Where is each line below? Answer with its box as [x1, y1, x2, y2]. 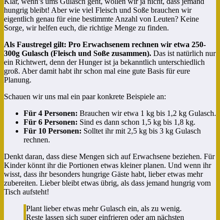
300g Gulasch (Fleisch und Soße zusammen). [4, 49, 151, 57]
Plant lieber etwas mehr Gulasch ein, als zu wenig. [26, 204, 182, 213]
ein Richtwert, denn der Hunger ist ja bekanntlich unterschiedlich [4, 57, 205, 66]
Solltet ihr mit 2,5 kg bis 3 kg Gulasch [82, 126, 201, 135]
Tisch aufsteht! [4, 187, 49, 196]
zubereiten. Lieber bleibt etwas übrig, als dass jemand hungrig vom [4, 178, 211, 187]
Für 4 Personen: [24, 109, 78, 117]
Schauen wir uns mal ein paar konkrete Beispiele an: [4, 92, 166, 101]
